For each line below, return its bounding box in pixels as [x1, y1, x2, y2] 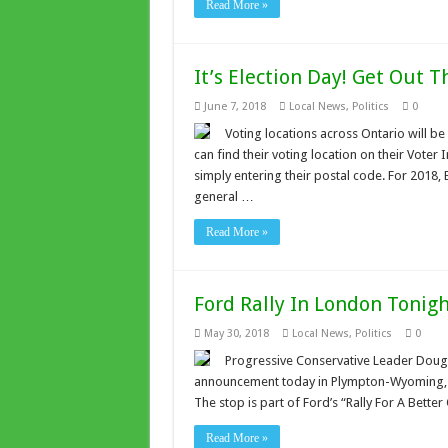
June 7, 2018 [203, 100, 266, 113]
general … [193, 189, 254, 204]
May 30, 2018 [203, 327, 269, 340]
